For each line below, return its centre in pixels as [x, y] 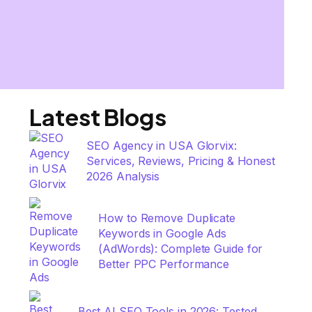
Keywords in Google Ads [163, 233]
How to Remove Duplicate [167, 218]
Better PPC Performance [164, 264]
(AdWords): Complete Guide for [181, 249]
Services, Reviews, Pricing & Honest [181, 161]
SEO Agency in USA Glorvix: [162, 146]
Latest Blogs [98, 117]
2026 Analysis [123, 176]
